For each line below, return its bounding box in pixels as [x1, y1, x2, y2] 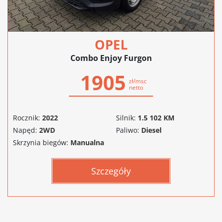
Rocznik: [13, 112, 40, 122]
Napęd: [13, 125, 37, 135]
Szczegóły [91, 165, 131, 177]
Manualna [70, 137, 104, 147]
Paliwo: [116, 125, 139, 135]
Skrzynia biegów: [13, 137, 68, 147]
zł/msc [129, 76, 147, 85]
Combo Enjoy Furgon [70, 52, 152, 63]
